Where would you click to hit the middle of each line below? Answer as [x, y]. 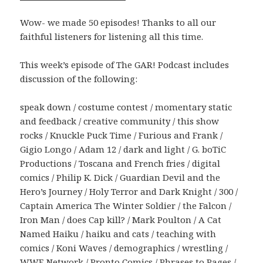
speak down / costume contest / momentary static [126, 107]
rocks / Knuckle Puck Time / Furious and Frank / [122, 135]
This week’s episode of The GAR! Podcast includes [125, 65]
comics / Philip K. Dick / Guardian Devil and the [120, 178]
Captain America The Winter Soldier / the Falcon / [126, 206]
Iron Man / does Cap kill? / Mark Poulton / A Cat [121, 220]
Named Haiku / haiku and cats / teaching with [118, 234]
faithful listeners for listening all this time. [113, 37]
